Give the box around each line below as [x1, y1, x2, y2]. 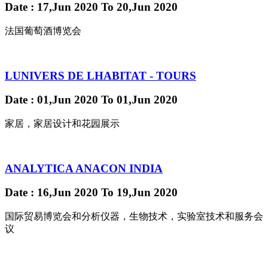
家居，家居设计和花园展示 [5, 118, 120, 129]
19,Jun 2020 [114, 186, 178, 199]
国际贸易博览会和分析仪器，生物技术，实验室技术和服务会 [5, 211, 263, 222]
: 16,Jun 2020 [28, 186, 101, 199]
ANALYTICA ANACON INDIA [5, 162, 163, 175]
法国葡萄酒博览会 [5, 25, 81, 36]
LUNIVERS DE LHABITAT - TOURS [5, 69, 196, 82]
